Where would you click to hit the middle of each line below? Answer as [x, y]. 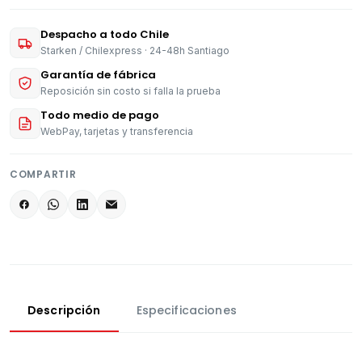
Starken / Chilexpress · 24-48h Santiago [135, 51]
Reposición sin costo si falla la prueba [130, 91]
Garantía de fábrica [98, 75]
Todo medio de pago [100, 116]
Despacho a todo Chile [105, 35]
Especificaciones [186, 311]
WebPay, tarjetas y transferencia [117, 132]
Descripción [64, 311]
